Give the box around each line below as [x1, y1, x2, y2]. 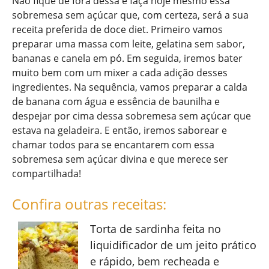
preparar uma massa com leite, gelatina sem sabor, [12, 37, 245, 51]
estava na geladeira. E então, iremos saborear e [12, 124, 227, 138]
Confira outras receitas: [12, 194, 166, 214]
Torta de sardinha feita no [90, 222, 221, 237]
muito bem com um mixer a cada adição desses [12, 66, 228, 80]
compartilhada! [12, 167, 81, 181]
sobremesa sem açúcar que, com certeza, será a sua [12, 8, 249, 22]
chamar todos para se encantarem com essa [12, 138, 214, 152]
